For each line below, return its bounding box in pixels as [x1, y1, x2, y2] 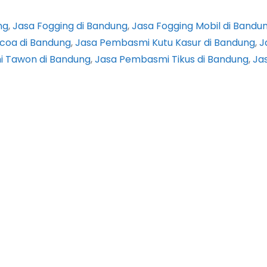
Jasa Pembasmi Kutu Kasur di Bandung [75, 36, 255, 50]
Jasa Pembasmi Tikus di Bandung [95, 52, 249, 67]
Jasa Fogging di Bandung [13, 19, 128, 33]
